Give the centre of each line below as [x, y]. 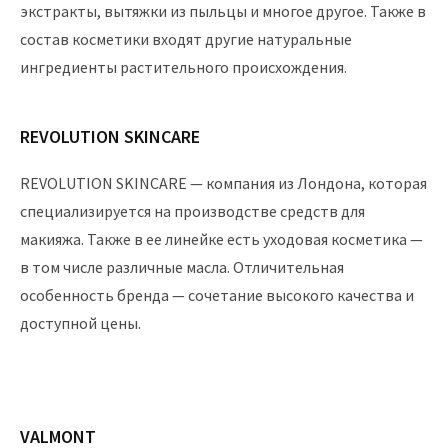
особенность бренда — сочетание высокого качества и [217, 295]
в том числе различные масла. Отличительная [182, 267]
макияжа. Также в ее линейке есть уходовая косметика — [221, 239]
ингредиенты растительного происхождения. [183, 67]
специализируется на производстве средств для [192, 211]
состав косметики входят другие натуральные [186, 39]
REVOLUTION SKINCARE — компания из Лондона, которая [223, 183]
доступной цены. [80, 323]
